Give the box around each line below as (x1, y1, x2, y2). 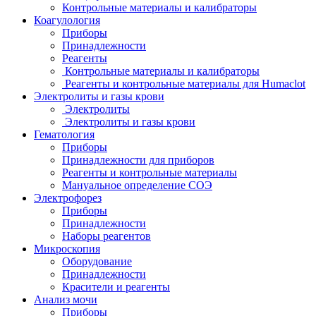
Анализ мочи (34, 293, 97, 306)
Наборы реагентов (62, 230, 151, 243)
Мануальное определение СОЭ (62, 179, 212, 192)
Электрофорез (34, 192, 102, 205)
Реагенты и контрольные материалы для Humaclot (62, 78, 305, 90)
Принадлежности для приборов (62, 154, 214, 166)
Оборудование (62, 255, 132, 268)
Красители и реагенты (62, 281, 170, 293)
